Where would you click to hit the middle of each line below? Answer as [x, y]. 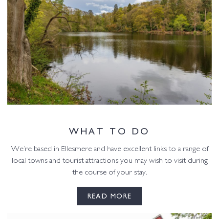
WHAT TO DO [109, 130]
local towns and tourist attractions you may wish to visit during [109, 161]
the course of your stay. [109, 173]
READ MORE [109, 196]
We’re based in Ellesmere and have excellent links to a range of [109, 149]
